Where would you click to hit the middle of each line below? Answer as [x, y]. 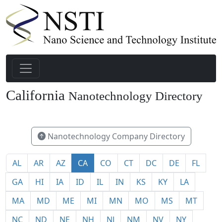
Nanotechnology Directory [136, 96]
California [37, 95]
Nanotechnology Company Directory [115, 136]
